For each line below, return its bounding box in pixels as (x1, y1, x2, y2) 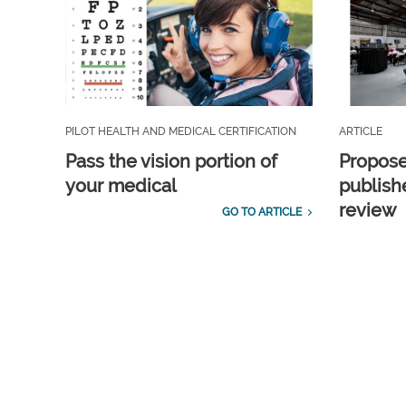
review (338, 199, 396, 222)
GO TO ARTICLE (221, 206, 302, 219)
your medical (65, 175, 177, 198)
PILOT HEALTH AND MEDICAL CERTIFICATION (65, 125, 296, 139)
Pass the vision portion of (65, 150, 277, 173)
